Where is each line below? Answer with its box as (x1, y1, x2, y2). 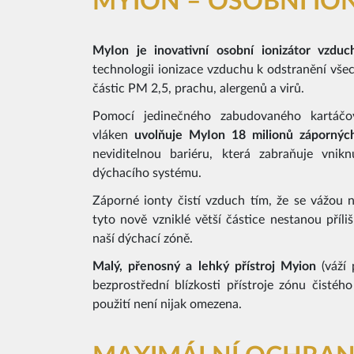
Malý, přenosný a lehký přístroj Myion (92, 260, 316, 273)
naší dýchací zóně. (92, 232, 193, 245)
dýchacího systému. (92, 166, 201, 179)
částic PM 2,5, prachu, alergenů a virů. (92, 81, 304, 95)
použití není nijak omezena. (92, 298, 242, 311)
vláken (92, 128, 134, 141)
